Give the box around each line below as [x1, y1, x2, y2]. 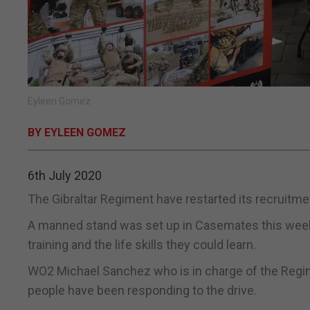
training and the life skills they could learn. [28, 237, 256, 253]
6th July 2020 [28, 168, 102, 183]
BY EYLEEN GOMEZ [28, 126, 126, 140]
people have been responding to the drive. [28, 283, 257, 298]
